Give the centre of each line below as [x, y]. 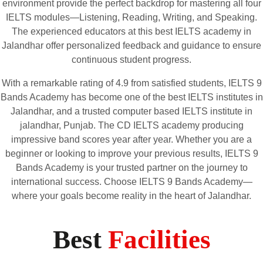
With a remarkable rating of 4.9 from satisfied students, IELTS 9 [131, 83]
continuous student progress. [131, 59]
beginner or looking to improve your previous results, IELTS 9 [131, 153]
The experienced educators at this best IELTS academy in [131, 31]
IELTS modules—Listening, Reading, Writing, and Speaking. [131, 17]
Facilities [159, 239]
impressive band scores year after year [91, 139]
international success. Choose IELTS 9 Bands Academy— [131, 181]
